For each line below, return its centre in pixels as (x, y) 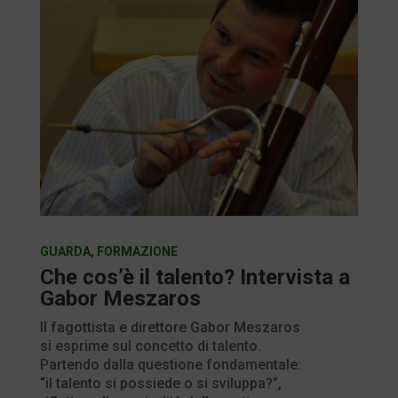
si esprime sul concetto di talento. (150, 346)
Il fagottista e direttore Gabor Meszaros (170, 327)
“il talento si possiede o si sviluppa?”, (160, 383)
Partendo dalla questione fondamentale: (170, 364)
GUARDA (65, 251)
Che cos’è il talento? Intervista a (195, 277)
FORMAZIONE (137, 251)
